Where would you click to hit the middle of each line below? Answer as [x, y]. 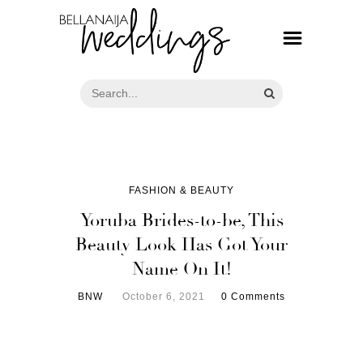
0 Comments [253, 296]
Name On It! [181, 269]
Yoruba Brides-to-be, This [181, 220]
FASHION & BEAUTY [181, 190]
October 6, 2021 [164, 296]
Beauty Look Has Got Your [181, 244]
